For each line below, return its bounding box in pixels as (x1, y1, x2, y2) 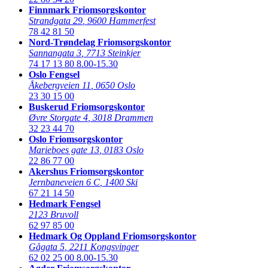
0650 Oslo (96, 80, 135, 90)
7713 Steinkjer (86, 47, 141, 58)
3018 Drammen (93, 112, 153, 123)
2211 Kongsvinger (69, 241, 139, 252)
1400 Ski (105, 176, 138, 187)
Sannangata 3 (29, 47, 81, 58)
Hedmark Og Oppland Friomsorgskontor (29, 230, 196, 241)
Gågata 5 (29, 241, 65, 252)
